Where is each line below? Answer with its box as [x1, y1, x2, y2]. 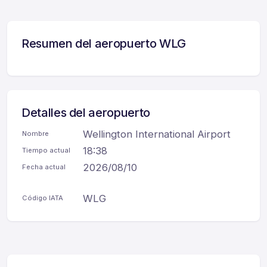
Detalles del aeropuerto [21, 105, 150, 120]
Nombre [22, 129, 49, 138]
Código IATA [22, 194, 63, 203]
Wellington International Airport [83, 128, 231, 141]
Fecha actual [22, 163, 66, 172]
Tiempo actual [22, 146, 70, 155]
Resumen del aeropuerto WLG [21, 36, 186, 51]
